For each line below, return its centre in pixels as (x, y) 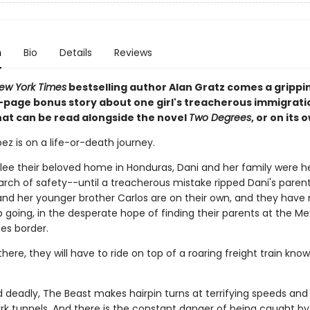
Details (75, 53)
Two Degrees (220, 118)
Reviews (133, 53)
